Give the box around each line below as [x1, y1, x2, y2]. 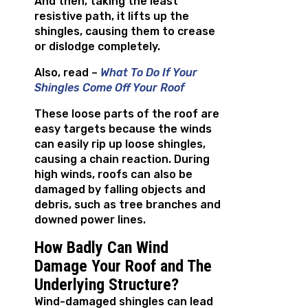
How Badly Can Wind [34, 238, 168, 258]
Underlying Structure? [34, 275, 179, 295]
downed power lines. [34, 213, 148, 227]
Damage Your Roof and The [34, 256, 212, 276]
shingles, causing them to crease [34, 25, 215, 38]
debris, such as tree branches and [34, 198, 221, 212]
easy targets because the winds [34, 122, 212, 136]
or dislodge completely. [34, 40, 163, 54]
